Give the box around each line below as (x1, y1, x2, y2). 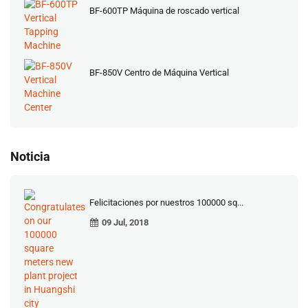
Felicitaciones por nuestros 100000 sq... (89, 197, 243, 208)
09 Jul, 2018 (102, 217, 148, 228)
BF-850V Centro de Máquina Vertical (89, 67, 229, 78)
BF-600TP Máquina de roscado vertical (89, 5, 239, 16)
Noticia (10, 149, 50, 164)
